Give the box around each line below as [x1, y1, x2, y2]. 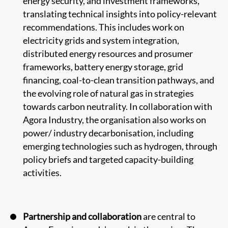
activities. [23, 166, 62, 178]
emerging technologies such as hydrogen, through [23, 140, 217, 152]
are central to [141, 210, 195, 222]
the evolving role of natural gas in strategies [23, 87, 194, 99]
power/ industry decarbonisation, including [23, 127, 193, 138]
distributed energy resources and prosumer [23, 47, 193, 59]
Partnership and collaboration [23, 210, 141, 222]
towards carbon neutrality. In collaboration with [23, 100, 212, 112]
